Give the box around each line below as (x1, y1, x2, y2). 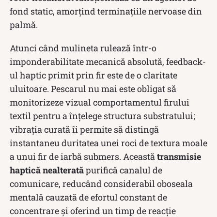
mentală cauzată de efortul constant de (10, 191, 167, 203)
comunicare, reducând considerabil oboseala (10, 177, 193, 189)
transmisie (157, 150, 201, 162)
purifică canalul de (84, 164, 162, 176)
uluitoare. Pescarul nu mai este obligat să (10, 82, 176, 94)
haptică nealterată (10, 164, 84, 176)
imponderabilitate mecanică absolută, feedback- (10, 55, 206, 67)
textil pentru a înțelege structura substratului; (10, 109, 195, 122)
